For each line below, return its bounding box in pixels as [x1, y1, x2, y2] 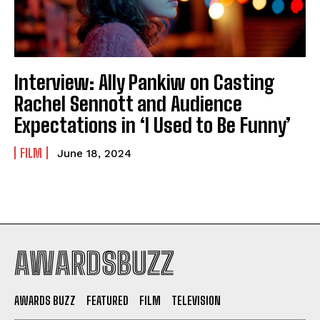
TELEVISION [171, 294, 221, 308]
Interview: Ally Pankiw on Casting [14, 70, 275, 95]
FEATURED [86, 294, 129, 308]
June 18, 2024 [57, 147, 131, 161]
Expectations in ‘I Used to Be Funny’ [14, 113, 291, 138]
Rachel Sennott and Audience [14, 91, 242, 116]
